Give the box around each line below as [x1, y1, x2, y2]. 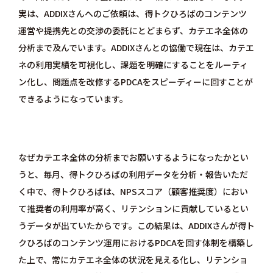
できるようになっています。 [18, 93, 128, 105]
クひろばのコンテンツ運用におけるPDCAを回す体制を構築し [18, 236, 253, 249]
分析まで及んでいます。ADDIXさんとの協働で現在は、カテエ [18, 41, 254, 54]
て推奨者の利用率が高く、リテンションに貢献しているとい [18, 202, 249, 215]
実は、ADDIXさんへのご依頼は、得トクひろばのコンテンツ [18, 7, 247, 20]
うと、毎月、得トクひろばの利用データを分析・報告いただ [18, 168, 248, 181]
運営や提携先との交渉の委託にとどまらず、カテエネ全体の [18, 24, 248, 37]
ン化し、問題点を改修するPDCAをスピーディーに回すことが [18, 76, 253, 88]
